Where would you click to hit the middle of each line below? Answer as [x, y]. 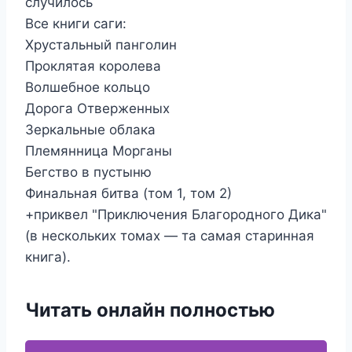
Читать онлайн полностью [150, 310]
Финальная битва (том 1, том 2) [128, 193]
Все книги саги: [76, 24]
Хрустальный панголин [101, 45]
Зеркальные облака [90, 130]
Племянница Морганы [99, 151]
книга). [48, 257]
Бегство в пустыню [88, 172]
